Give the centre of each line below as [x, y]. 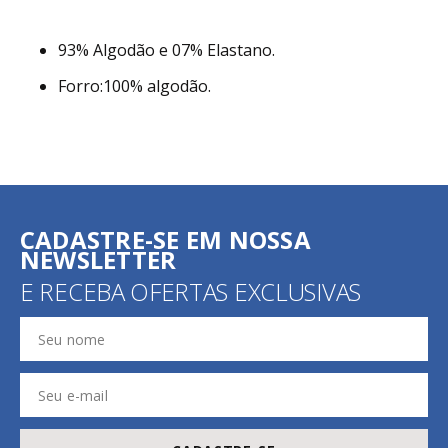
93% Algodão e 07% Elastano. [167, 50]
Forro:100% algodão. [135, 86]
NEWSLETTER [98, 259]
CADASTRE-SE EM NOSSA [165, 239]
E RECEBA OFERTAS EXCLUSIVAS [190, 291]
